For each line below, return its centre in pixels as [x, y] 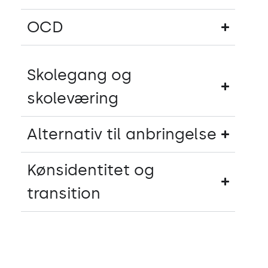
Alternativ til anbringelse [122, 134]
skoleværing [73, 98]
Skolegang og [79, 74]
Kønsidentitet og [91, 170]
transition [64, 193]
